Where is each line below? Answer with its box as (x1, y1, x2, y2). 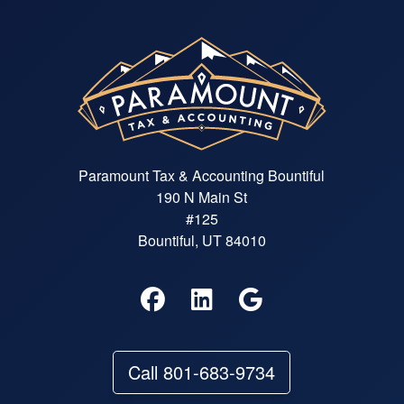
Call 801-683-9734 (128, 359, 276, 386)
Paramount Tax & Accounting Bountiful (78, 165, 326, 187)
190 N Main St (156, 187, 248, 208)
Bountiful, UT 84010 (137, 230, 266, 252)
